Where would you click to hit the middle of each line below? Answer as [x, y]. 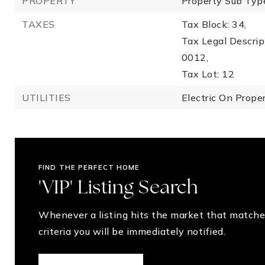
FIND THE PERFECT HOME [89, 167]
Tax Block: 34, [214, 24]
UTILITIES [46, 98]
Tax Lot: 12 [208, 74]
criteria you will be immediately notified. [132, 231]
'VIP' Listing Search [118, 189]
